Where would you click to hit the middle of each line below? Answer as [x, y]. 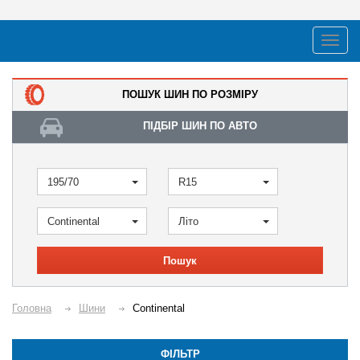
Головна [32, 308]
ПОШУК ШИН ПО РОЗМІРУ [190, 94]
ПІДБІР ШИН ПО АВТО [200, 126]
